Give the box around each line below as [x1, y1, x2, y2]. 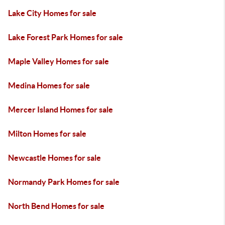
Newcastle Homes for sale [8, 153, 101, 162]
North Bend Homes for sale [8, 201, 104, 210]
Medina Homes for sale [8, 81, 90, 90]
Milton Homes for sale [8, 129, 86, 138]
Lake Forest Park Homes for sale [8, 33, 123, 42]
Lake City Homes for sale [8, 9, 96, 18]
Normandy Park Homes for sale [8, 177, 120, 186]
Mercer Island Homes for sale [8, 105, 113, 114]
